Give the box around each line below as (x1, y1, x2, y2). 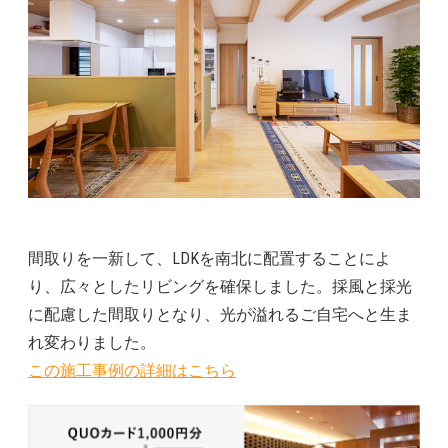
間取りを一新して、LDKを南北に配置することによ (28, 249, 391, 269)
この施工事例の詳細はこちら (28, 361, 236, 381)
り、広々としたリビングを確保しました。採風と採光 (28, 277, 412, 297)
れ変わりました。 (28, 333, 156, 353)
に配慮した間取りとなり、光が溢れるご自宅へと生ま (28, 305, 412, 325)
